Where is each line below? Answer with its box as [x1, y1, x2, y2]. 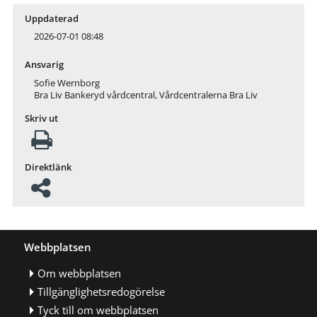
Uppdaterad [24, 12, 79, 25]
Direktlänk [24, 161, 71, 173]
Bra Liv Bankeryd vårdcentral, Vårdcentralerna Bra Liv [33, 89, 258, 102]
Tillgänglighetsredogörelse [38, 284, 166, 299]
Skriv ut [24, 113, 58, 125]
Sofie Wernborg [33, 77, 100, 90]
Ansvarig [24, 59, 64, 71]
